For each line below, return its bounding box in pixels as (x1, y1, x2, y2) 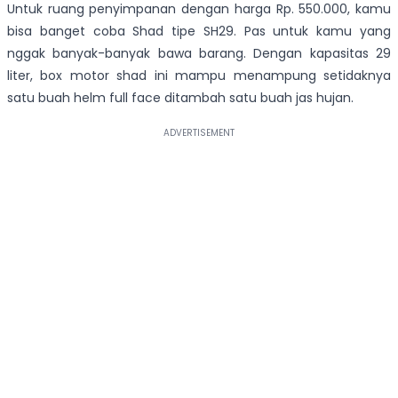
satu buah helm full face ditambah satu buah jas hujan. (7, 89, 354, 107)
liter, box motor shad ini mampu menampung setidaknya (7, 67, 391, 85)
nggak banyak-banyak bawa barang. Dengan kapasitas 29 (7, 44, 391, 63)
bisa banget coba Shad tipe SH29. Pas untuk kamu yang (7, 22, 391, 41)
